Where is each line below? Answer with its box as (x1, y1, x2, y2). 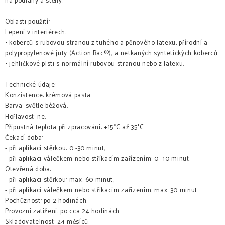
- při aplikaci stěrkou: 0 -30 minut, (5, 143, 106, 154)
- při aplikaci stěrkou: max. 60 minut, (5, 175, 115, 186)
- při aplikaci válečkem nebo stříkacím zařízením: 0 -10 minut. (5, 154, 191, 165)
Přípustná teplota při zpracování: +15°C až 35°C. (5, 122, 146, 133)
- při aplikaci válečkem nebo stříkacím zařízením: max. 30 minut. (5, 185, 199, 196)
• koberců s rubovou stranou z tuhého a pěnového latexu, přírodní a (5, 38, 208, 49)
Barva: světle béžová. (5, 101, 68, 112)
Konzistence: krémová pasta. (5, 90, 92, 101)
